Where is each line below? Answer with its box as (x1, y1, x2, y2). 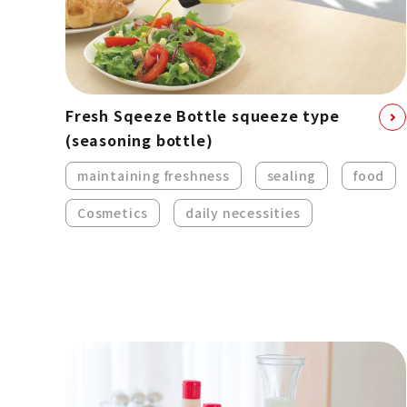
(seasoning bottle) (65, 129, 213, 152)
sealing (266, 166, 317, 185)
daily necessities (185, 203, 301, 223)
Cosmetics (77, 203, 149, 223)
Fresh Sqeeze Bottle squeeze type (65, 104, 340, 127)
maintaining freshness (77, 166, 230, 185)
